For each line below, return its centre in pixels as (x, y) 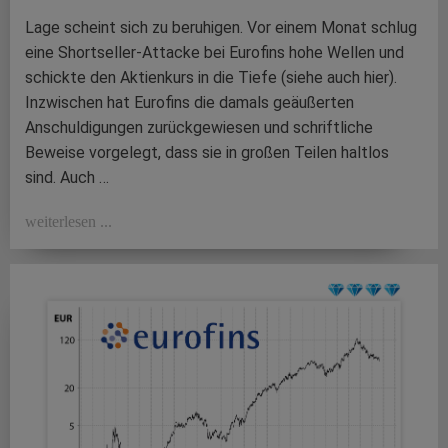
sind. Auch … (67, 178)
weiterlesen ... (68, 222)
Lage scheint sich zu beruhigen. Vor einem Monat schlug (221, 28)
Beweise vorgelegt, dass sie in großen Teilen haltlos (207, 153)
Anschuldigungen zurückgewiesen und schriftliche (199, 128)
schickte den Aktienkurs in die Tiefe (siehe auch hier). (211, 78)
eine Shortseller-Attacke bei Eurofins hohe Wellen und (214, 53)
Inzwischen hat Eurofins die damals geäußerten (189, 103)
